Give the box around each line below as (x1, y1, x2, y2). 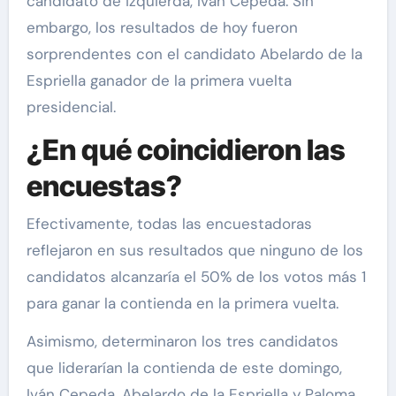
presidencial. (26, 97, 116, 118)
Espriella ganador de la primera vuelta (26, 71, 292, 91)
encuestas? (26, 169, 182, 204)
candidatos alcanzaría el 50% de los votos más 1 (26, 266, 366, 286)
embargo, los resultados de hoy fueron (26, 18, 298, 38)
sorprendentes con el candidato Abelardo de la (26, 44, 362, 65)
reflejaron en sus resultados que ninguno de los (26, 240, 363, 260)
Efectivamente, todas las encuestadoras (26, 213, 312, 233)
